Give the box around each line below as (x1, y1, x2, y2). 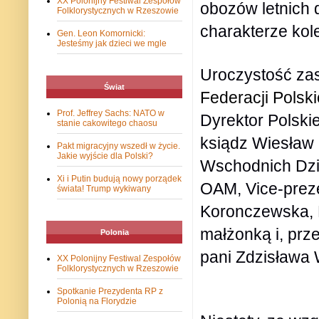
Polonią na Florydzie (57, 296, 137, 307)
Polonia (100, 228, 129, 237)
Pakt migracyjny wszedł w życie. (57, 141, 180, 152)
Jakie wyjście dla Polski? (57, 151, 153, 162)
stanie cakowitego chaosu (57, 118, 157, 129)
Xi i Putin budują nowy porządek (57, 174, 182, 184)
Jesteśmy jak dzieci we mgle (57, 38, 167, 49)
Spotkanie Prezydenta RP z (57, 286, 163, 297)
